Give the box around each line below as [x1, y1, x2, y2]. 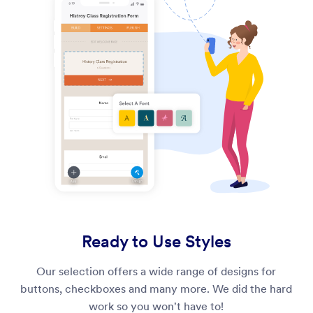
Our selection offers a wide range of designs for [36, 263, 277, 279]
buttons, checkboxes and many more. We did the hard [20, 281, 293, 296]
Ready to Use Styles [81, 230, 231, 252]
